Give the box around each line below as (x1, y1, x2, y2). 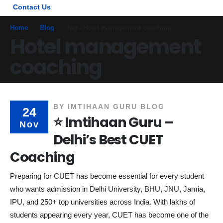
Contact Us (13, 3, 51, 11)
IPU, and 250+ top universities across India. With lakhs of (10, 197, 195, 206)
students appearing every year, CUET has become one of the (10, 210, 209, 219)
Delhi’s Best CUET (53, 130, 164, 149)
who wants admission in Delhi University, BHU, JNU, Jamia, (10, 184, 205, 193)
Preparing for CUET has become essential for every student (10, 171, 204, 180)
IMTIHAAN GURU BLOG (68, 103, 165, 111)
